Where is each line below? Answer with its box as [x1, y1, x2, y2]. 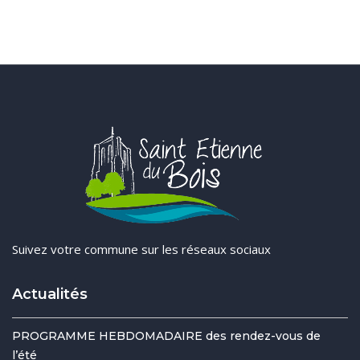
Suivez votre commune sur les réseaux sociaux [12, 241, 271, 258]
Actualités [12, 285, 88, 304]
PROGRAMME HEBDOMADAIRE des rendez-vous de [12, 329, 321, 344]
